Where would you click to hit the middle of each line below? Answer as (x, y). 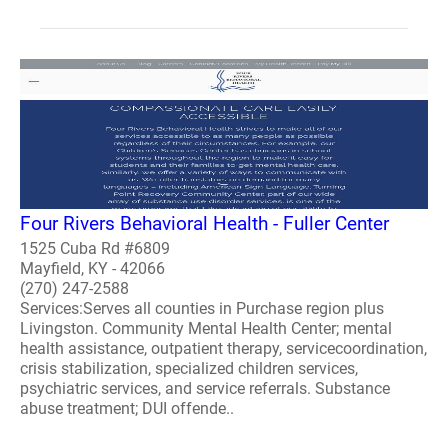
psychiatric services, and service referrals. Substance (205, 388)
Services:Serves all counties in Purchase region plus (202, 308)
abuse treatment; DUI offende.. (127, 408)
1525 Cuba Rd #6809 (95, 248)
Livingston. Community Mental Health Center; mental (206, 328)
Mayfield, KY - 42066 (92, 268)
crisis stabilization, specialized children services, (189, 368)
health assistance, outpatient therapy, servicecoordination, (223, 348)
